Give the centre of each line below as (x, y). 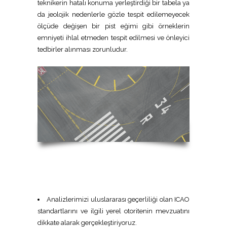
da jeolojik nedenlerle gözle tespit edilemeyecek (113, 14)
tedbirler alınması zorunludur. (83, 49)
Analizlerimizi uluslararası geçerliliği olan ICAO (118, 200)
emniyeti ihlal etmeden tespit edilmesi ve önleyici (113, 38)
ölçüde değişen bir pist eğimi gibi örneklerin (113, 26)
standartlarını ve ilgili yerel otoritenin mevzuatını (113, 211)
